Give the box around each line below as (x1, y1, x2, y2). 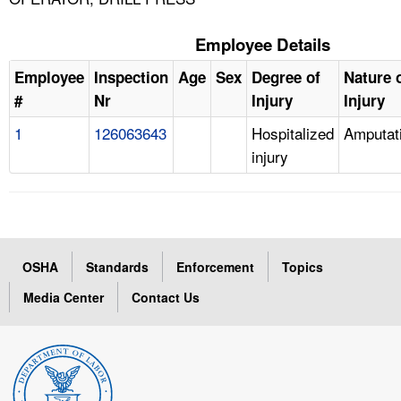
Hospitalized (252, 121, 334, 144)
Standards (86, 257, 149, 276)
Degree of (252, 65, 320, 88)
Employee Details (194, 31, 330, 56)
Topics (282, 257, 323, 276)
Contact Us (132, 287, 200, 306)
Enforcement (176, 257, 254, 276)
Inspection (94, 65, 168, 88)
